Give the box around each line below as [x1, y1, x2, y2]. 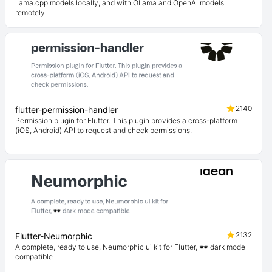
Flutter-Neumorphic [15, 231, 92, 241]
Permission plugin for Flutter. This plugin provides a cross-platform [15, 116, 237, 125]
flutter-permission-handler [15, 104, 118, 115]
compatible [15, 252, 53, 261]
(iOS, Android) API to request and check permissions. [15, 126, 192, 135]
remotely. [15, 8, 47, 17]
